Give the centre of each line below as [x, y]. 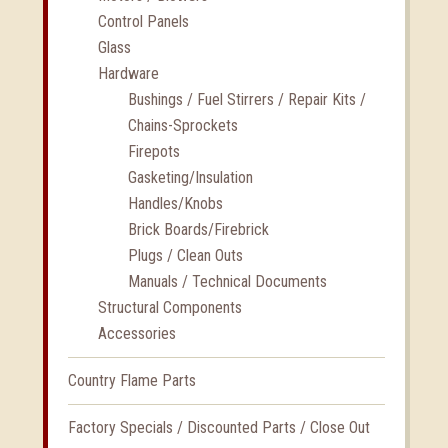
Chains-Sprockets [182, 126]
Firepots [153, 152]
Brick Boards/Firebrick [198, 230]
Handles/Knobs [175, 204]
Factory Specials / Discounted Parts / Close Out [218, 428]
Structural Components [169, 308]
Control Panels [143, 22]
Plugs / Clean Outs [185, 256]
